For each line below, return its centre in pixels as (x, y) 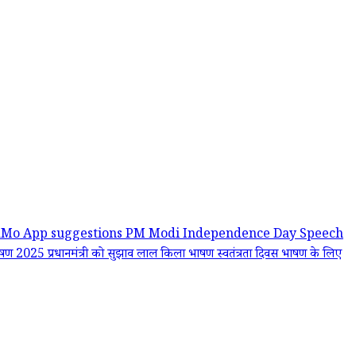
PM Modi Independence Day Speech (234, 236)
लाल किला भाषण (177, 256)
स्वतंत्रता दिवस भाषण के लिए (279, 256)
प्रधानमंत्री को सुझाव (92, 256)
